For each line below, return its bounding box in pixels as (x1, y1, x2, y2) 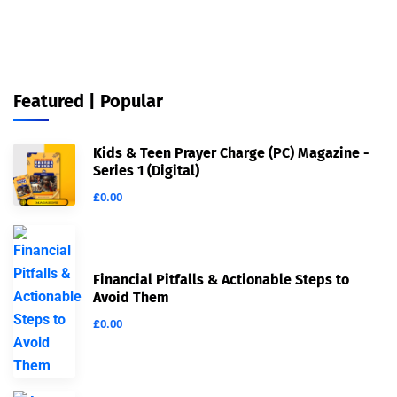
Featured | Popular (13, 90, 163, 112)
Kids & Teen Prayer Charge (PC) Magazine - (93, 144, 370, 161)
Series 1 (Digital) (93, 161, 199, 179)
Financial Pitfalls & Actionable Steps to (93, 270, 349, 288)
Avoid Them (93, 288, 169, 306)
